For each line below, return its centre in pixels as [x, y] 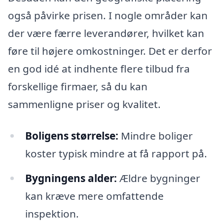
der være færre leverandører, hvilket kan [106, 33]
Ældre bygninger [158, 178]
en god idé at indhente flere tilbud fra [99, 69]
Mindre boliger [155, 135]
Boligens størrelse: [72, 135]
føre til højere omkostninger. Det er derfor [110, 51]
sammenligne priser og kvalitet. [84, 104]
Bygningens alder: [71, 178]
